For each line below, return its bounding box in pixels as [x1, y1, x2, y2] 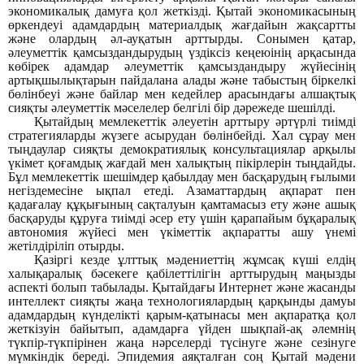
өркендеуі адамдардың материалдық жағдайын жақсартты [8, 18, 356, 32]
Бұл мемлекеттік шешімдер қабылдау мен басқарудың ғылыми [8, 170, 356, 184]
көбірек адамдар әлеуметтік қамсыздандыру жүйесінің [8, 59, 356, 73]
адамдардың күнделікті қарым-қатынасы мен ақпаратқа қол [8, 308, 356, 322]
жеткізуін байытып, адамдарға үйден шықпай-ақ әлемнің [8, 322, 356, 336]
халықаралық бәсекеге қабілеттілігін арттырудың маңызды [8, 266, 356, 280]
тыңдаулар [8, 142, 66, 156]
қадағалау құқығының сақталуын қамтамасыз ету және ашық [8, 197, 356, 211]
